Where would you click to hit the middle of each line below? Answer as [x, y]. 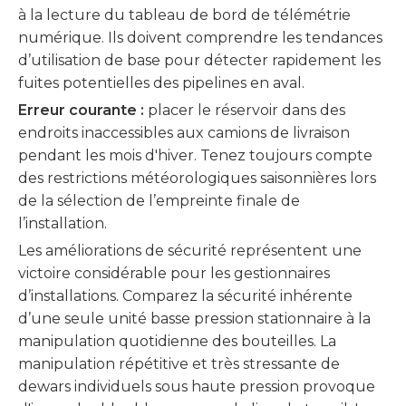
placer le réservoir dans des [246, 110]
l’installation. [63, 223]
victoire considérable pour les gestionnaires [174, 273]
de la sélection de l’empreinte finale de [159, 201]
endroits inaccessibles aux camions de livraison [184, 133]
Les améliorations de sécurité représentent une [190, 251]
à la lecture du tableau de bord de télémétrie [184, 15]
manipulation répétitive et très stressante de [179, 364]
